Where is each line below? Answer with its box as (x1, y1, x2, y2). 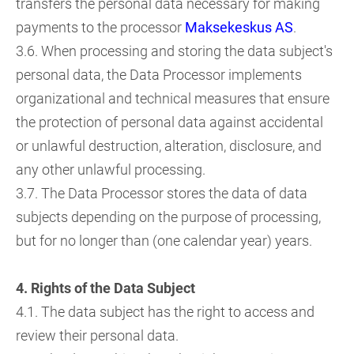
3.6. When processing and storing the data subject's (16, 43, 333, 59)
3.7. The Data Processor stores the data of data (16, 185, 307, 201)
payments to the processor (16, 19, 185, 36)
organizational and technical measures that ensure (16, 90, 330, 107)
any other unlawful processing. (16, 161, 205, 178)
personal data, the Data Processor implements (16, 66, 302, 83)
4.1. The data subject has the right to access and (16, 303, 314, 320)
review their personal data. (16, 327, 179, 344)
